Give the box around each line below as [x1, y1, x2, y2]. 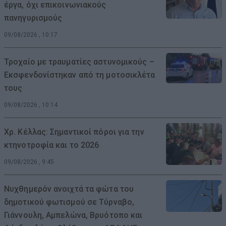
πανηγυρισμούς [4, 13, 63, 23]
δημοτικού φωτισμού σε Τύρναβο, [4, 197, 135, 207]
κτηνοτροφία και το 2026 [4, 140, 99, 150]
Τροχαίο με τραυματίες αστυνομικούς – [4, 56, 154, 67]
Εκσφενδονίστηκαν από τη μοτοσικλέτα [4, 70, 155, 80]
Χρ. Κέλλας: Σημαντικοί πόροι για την [4, 127, 144, 137]
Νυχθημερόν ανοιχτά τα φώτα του [4, 184, 134, 194]
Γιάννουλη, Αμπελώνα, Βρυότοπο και [4, 210, 143, 220]
